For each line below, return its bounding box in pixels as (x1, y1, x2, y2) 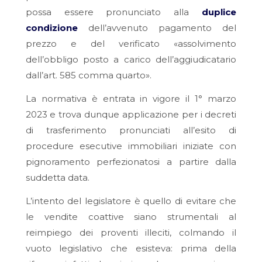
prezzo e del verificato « (25, 38, 178, 50)
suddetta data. (25, 172, 89, 184)
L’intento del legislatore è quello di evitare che (25, 195, 237, 206)
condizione (25, 22, 78, 34)
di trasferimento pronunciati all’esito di (25, 125, 237, 136)
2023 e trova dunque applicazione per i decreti (25, 109, 237, 120)
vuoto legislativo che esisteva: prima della (25, 242, 237, 254)
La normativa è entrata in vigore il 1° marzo (25, 93, 237, 105)
